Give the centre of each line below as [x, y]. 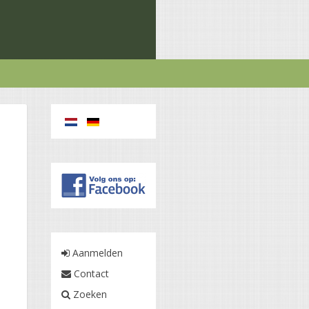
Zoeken [89, 295]
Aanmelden [96, 253]
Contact [90, 274]
